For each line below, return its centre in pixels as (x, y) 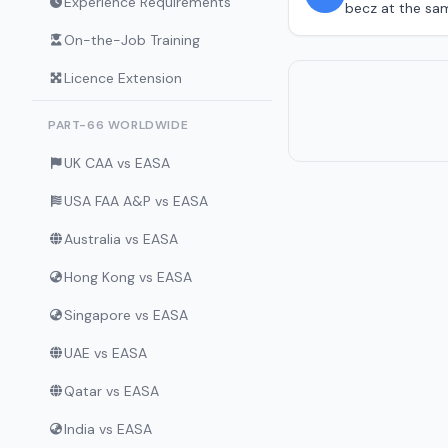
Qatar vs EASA (111, 391)
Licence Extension (123, 78)
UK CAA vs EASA (117, 163)
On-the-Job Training (132, 40)
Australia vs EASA (121, 239)
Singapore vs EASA (126, 315)
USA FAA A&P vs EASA (136, 201)
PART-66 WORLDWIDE (118, 125)
